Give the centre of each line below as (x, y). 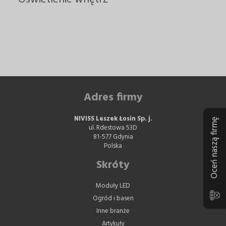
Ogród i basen (113, 199)
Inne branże (113, 211)
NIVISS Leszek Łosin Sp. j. (113, 119)
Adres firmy (113, 98)
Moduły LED (113, 186)
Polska (113, 146)
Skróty (113, 165)
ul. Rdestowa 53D (113, 128)
